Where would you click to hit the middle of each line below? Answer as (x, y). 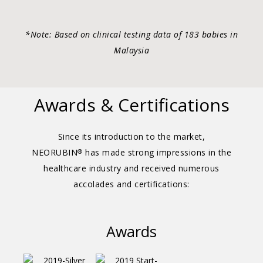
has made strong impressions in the (157, 152)
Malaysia (131, 50)
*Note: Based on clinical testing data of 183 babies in (131, 34)
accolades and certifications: (131, 184)
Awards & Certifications (131, 105)
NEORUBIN (55, 152)
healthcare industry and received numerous (131, 168)
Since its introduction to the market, (131, 136)
